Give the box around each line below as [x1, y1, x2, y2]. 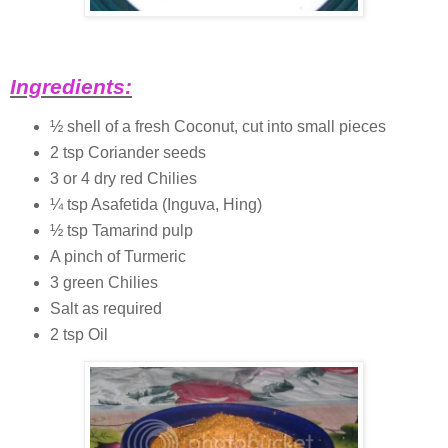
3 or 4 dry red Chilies [49, 169, 197, 187]
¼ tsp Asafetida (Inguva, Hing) [49, 195, 262, 213]
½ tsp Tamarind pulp [49, 221, 193, 239]
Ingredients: [10, 75, 132, 99]
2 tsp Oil [49, 325, 108, 343]
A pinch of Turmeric [49, 247, 186, 265]
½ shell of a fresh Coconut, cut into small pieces [49, 117, 386, 135]
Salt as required [49, 299, 162, 317]
